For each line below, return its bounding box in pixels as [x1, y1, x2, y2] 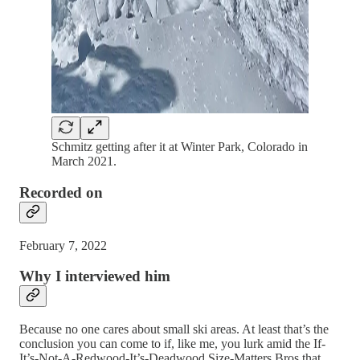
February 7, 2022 [19, 238, 107, 252]
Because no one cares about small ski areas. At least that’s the [19, 322, 329, 337]
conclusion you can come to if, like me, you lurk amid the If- [19, 337, 325, 351]
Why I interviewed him [19, 268, 170, 285]
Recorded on [19, 183, 103, 201]
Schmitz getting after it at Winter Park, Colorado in [51, 140, 308, 154]
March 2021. [51, 154, 117, 169]
